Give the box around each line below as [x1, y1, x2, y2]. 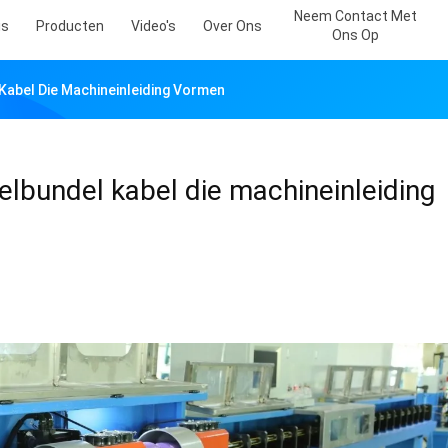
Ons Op [332, 27, 379, 43]
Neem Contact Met [294, 8, 417, 24]
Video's [131, 18, 176, 34]
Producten [36, 18, 104, 34]
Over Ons [203, 18, 262, 34]
